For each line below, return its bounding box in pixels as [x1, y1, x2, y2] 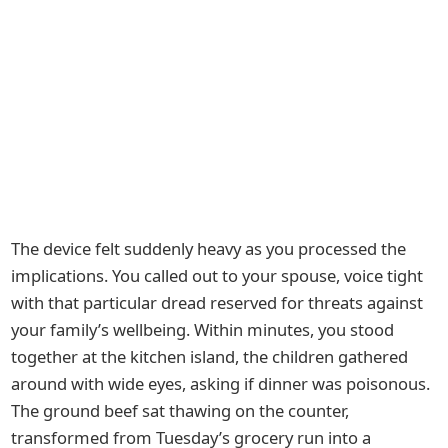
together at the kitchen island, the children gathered [11, 344, 409, 368]
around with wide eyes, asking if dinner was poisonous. [11, 371, 431, 395]
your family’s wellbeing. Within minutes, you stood [11, 317, 395, 341]
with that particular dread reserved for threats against [11, 290, 424, 314]
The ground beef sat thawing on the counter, [11, 398, 350, 422]
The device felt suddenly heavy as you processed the [11, 236, 407, 260]
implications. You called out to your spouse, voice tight [11, 263, 424, 287]
